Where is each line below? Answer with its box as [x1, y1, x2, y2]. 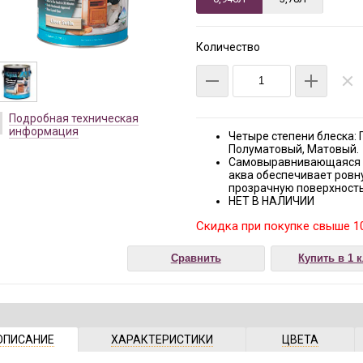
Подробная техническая [9, 112, 139, 125]
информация [9, 125, 79, 138]
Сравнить [170, 252, 221, 264]
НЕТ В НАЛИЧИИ [228, 194, 314, 207]
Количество [195, 41, 260, 53]
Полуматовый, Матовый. [228, 143, 359, 156]
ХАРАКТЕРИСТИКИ [111, 333, 214, 346]
